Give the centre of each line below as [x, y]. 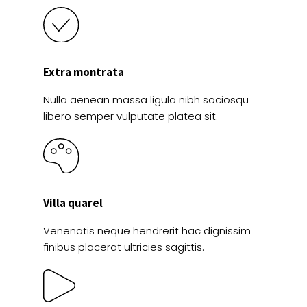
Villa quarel [73, 203]
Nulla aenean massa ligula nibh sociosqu [146, 99]
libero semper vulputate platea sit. [131, 116]
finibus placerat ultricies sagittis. [124, 247]
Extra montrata [84, 72]
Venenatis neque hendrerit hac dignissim [147, 231]
